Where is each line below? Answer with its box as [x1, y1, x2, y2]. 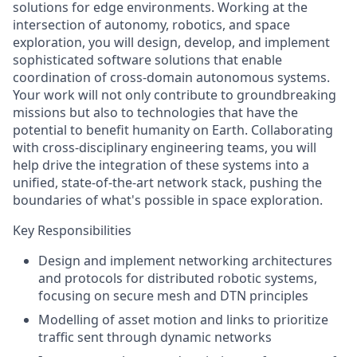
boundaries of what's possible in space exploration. [13, 191, 323, 209]
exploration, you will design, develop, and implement [13, 33, 330, 51]
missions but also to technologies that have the [13, 104, 298, 121]
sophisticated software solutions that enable [13, 51, 282, 69]
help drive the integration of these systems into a [13, 156, 309, 174]
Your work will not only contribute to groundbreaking [13, 86, 336, 104]
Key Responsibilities [13, 222, 131, 239]
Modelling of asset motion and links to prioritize [38, 311, 328, 328]
